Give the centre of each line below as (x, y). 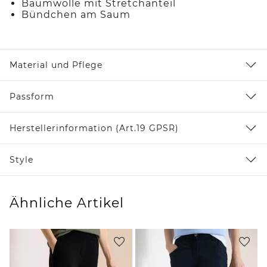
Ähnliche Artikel (67, 203)
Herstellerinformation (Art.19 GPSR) (94, 128)
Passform (32, 97)
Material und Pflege (56, 65)
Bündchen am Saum (76, 15)
